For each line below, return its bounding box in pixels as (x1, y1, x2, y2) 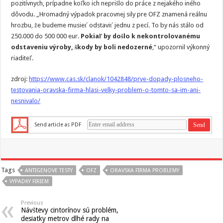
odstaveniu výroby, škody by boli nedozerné (11, 43, 153, 51)
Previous (21, 200, 44, 206)
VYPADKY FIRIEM (9, 178, 49, 185)
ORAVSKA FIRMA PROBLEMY (110, 167, 180, 174)
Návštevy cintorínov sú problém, (21, 206, 119, 214)
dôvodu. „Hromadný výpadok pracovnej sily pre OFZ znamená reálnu (11, 10, 208, 18)
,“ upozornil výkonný (152, 43, 210, 51)
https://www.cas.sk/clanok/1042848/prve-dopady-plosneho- (29, 75, 204, 83)
